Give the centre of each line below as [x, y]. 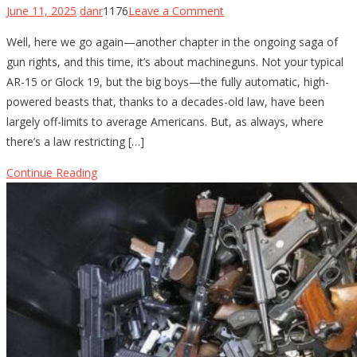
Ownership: [252, 109]
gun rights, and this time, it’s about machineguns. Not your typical [175, 61]
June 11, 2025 [41, 10]
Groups [242, 169]
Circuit [239, 269]
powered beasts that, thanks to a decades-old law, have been [165, 101]
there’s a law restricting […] [75, 141]
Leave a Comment [176, 10]
